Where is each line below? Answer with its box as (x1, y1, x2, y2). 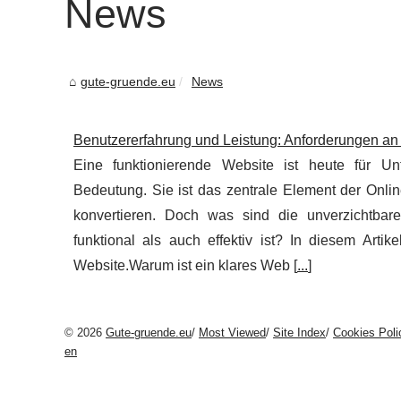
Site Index (273, 326, 326, 339)
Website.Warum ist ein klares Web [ (73, 258, 297, 273)
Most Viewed (199, 326, 266, 339)
